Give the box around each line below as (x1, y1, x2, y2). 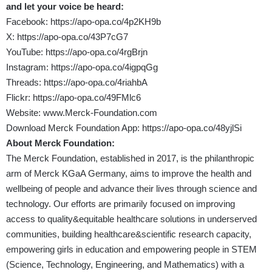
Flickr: (6, 92, 33, 103)
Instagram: (6, 62, 51, 73)
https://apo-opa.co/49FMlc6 (33, 92, 141, 103)
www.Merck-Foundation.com (43, 107, 157, 118)
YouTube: (6, 47, 46, 58)
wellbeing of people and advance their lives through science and (6, 183, 257, 194)
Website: (6, 107, 43, 118)
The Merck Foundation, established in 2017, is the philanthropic (6, 153, 254, 164)
